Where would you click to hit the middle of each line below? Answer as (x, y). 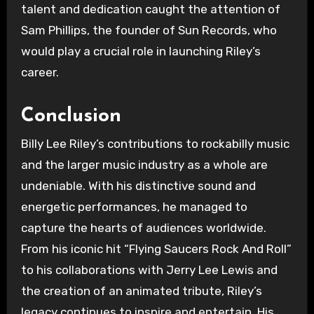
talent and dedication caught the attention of (150, 9)
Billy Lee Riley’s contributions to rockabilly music (155, 143)
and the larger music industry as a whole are (144, 164)
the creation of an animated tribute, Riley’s (141, 291)
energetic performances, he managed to (134, 206)
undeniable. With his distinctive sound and (138, 185)
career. (40, 72)
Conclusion (71, 116)
